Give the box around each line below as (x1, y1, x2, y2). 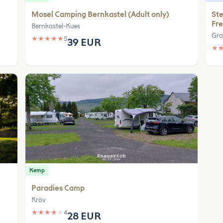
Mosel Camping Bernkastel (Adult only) (31, 9, 170, 19)
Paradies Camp (31, 183, 85, 193)
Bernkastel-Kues (31, 22, 81, 30)
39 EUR (67, 36, 102, 48)
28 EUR (67, 210, 102, 222)
